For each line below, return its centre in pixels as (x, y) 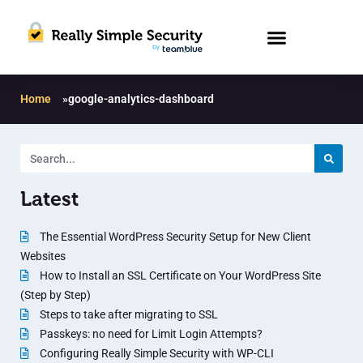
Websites (43, 256)
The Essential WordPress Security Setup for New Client (174, 237)
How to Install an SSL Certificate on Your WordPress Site (179, 276)
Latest (49, 199)
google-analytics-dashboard (141, 99)
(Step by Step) (56, 295)
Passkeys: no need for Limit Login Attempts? (150, 334)
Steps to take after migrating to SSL (128, 315)
